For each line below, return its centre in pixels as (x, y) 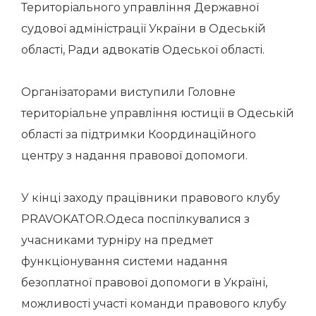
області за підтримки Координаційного (139, 134)
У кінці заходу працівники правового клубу (151, 198)
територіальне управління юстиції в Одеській (158, 113)
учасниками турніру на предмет (117, 240)
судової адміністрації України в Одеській (144, 29)
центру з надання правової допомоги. (134, 156)
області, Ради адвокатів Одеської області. (143, 50)
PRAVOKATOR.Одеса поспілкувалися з (135, 219)
